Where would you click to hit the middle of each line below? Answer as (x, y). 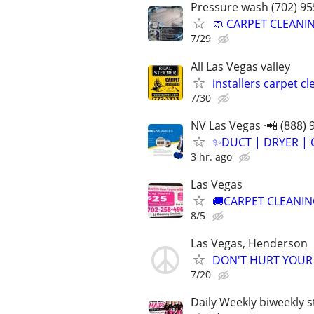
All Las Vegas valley (240, 66)
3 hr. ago (211, 156)
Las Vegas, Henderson (249, 244)
